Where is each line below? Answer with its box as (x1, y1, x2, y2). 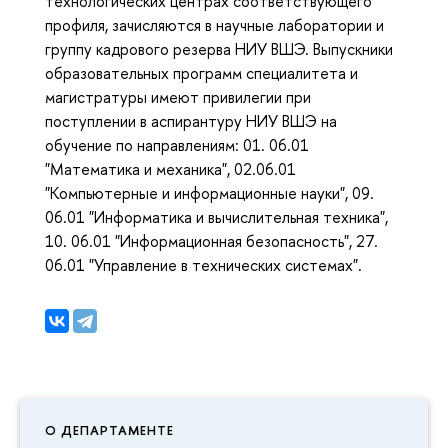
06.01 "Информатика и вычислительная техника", (45, 205, 388, 228)
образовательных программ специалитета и (45, 61, 358, 84)
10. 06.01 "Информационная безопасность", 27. (45, 229, 378, 252)
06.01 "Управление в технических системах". (45, 253, 362, 276)
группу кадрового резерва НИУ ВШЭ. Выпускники (45, 37, 393, 60)
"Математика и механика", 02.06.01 (45, 157, 296, 180)
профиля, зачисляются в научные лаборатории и (45, 13, 384, 36)
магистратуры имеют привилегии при (45, 85, 311, 108)
